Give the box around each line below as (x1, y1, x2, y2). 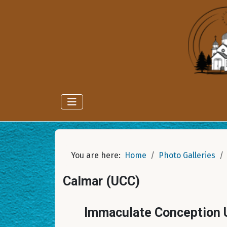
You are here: (71, 150, 125, 161)
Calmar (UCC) (63, 174, 140, 189)
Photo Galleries (159, 150, 215, 161)
